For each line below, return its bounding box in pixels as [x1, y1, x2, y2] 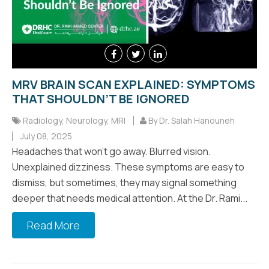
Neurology [66, 115, 107, 127]
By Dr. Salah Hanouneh [147, 115, 235, 127]
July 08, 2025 [19, 130, 72, 142]
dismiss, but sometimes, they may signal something [12, 176, 237, 190]
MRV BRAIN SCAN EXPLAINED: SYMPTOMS [12, 76, 255, 93]
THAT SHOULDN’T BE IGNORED [12, 91, 190, 107]
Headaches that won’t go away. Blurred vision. [12, 145, 211, 159]
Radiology [23, 115, 62, 127]
